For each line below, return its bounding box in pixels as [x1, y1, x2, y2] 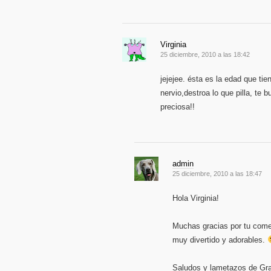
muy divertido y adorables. [172, 235, 267, 244]
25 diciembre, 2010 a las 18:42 [160, 51, 250, 58]
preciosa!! [160, 102, 195, 111]
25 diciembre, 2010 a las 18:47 [172, 170, 262, 177]
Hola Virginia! [172, 194, 219, 203]
